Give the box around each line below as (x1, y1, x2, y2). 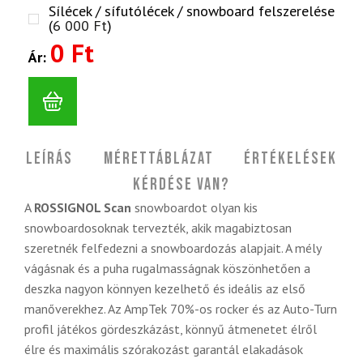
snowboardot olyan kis (131, 199, 258, 216)
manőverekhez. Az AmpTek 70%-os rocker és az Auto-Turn (24, 301, 337, 318)
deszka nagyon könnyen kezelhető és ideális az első (24, 280, 305, 297)
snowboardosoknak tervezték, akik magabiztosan (24, 220, 292, 237)
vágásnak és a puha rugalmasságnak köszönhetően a (24, 260, 310, 277)
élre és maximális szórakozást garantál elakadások (24, 341, 303, 358)
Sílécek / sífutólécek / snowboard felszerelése (48, 2, 335, 21)
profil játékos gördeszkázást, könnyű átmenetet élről (24, 321, 317, 338)
